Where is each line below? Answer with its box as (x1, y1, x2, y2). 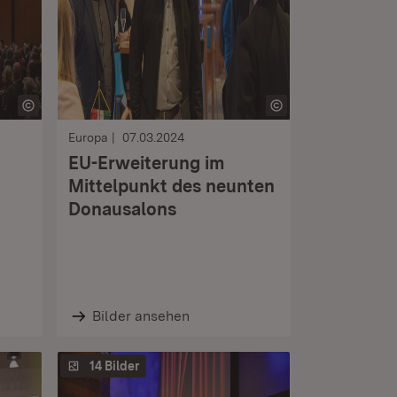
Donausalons (68, 198, 176, 220)
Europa (68, 130, 108, 144)
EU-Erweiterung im (68, 152, 224, 174)
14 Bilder (90, 359, 139, 373)
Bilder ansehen (91, 307, 190, 324)
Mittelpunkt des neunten (68, 175, 275, 197)
